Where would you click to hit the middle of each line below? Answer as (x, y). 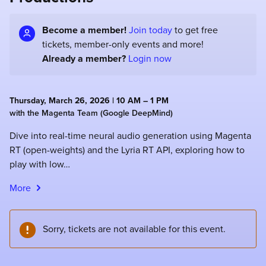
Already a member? (84, 59)
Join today (151, 30)
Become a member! (84, 30)
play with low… (40, 164)
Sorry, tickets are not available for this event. (134, 229)
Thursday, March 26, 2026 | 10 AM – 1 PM (89, 101)
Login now (150, 59)
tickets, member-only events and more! (123, 45)
